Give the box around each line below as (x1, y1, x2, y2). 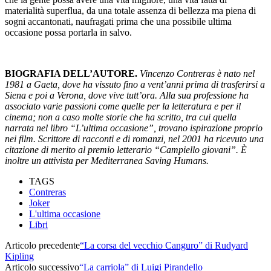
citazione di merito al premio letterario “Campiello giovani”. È (5, 144, 247, 155)
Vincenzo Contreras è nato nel (140, 68, 255, 79)
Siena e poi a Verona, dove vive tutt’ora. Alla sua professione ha (5, 90, 249, 100)
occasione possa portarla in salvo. (5, 27, 132, 38)
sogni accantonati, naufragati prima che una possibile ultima (5, 16, 232, 27)
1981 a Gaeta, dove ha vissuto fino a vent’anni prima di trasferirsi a (5, 79, 265, 90)
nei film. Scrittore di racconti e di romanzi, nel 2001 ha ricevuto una (5, 133, 264, 144)
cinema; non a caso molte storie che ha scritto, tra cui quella (5, 111, 237, 122)
